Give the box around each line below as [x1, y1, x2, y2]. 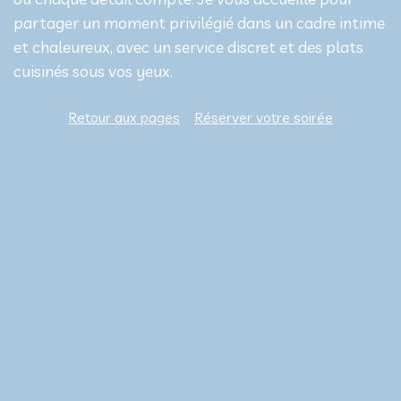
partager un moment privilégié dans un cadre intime [13, 13, 385, 34]
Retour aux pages [68, 108, 180, 127]
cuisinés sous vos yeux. [13, 61, 173, 82]
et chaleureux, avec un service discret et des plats [13, 37, 363, 58]
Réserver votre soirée [194, 108, 333, 127]
